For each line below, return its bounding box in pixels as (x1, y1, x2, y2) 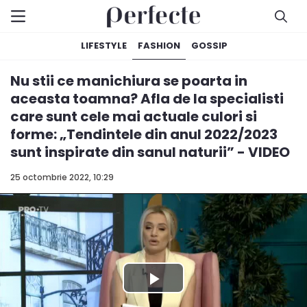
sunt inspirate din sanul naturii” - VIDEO (10, 143, 290, 162)
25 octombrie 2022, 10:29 (10, 171, 114, 183)
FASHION (138, 39, 180, 52)
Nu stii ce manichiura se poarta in (10, 71, 247, 90)
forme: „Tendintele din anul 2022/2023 (10, 125, 278, 144)
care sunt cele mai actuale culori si (10, 107, 257, 126)
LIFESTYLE (81, 39, 127, 52)
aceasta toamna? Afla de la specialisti (10, 89, 284, 108)
